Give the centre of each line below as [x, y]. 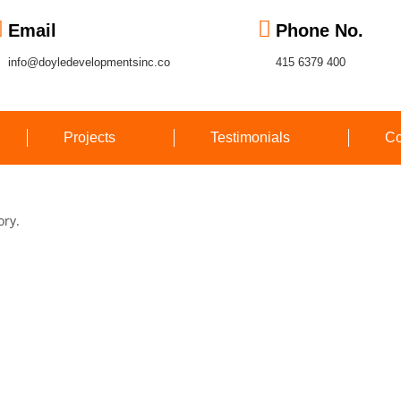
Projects [90, 137]
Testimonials [250, 137]
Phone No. [320, 30]
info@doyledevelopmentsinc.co [89, 62]
